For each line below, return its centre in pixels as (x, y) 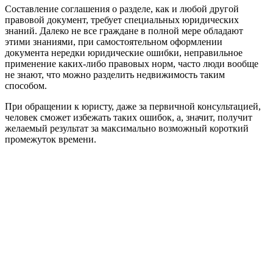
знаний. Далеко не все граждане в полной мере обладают (124, 30)
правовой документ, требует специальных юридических (122, 19)
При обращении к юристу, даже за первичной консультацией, (133, 106)
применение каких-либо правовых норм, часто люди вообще (132, 63)
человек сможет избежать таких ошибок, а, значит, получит (129, 117)
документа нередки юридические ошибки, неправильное (124, 52)
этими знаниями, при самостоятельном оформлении (114, 41)
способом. (26, 85)
